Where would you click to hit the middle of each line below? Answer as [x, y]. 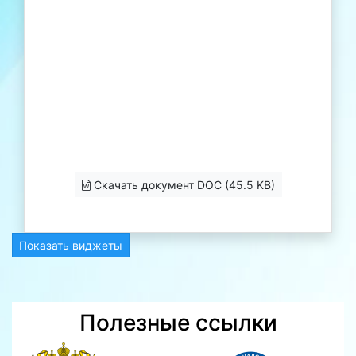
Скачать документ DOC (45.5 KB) [182, 184]
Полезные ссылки [178, 322]
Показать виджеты [71, 245]
